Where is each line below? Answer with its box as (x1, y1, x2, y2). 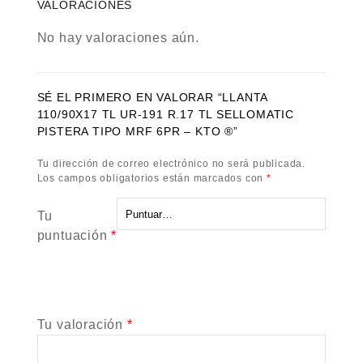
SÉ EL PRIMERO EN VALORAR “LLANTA (36, 91, 268, 104)
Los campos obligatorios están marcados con (36, 173, 267, 184)
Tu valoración (36, 318, 127, 331)
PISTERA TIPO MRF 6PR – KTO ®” (36, 125, 238, 138)
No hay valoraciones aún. (36, 31, 199, 45)
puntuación (36, 228, 112, 242)
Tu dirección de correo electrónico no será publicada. (36, 158, 305, 169)
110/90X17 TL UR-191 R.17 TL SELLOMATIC (36, 108, 294, 121)
